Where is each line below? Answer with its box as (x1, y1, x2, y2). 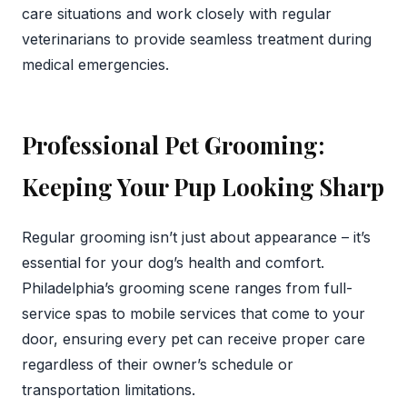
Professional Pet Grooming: (22, 128, 324, 160)
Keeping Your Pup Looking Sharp (22, 170, 384, 202)
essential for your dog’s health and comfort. (22, 253, 324, 272)
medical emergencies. (22, 55, 169, 74)
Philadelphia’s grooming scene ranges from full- (22, 278, 352, 297)
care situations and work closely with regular (22, 4, 332, 23)
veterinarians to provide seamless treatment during (22, 29, 372, 48)
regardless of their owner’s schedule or (22, 354, 293, 373)
